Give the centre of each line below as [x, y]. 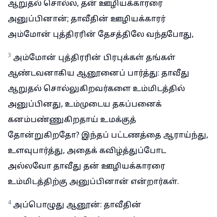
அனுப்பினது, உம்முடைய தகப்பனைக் [85, 105]
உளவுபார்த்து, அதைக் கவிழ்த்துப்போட [87, 151]
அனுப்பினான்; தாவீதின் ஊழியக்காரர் [87, 19]
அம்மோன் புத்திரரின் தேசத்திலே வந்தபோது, [101, 35]
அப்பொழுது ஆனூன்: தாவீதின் [77, 205]
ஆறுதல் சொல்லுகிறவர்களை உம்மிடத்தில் [96, 89]
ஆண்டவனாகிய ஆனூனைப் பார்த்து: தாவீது [99, 74]
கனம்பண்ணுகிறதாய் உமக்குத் [72, 120]
